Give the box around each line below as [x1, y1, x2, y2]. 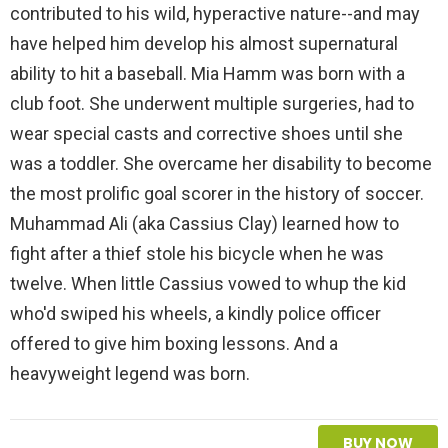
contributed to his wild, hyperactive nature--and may [10, 2, 420, 24]
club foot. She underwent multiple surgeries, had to [10, 92, 414, 114]
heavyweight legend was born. [10, 362, 250, 384]
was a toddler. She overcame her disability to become [10, 152, 432, 174]
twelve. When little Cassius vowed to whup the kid [10, 272, 406, 294]
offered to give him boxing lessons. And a [10, 332, 338, 354]
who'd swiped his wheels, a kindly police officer [10, 302, 381, 324]
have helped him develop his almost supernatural [10, 32, 398, 54]
